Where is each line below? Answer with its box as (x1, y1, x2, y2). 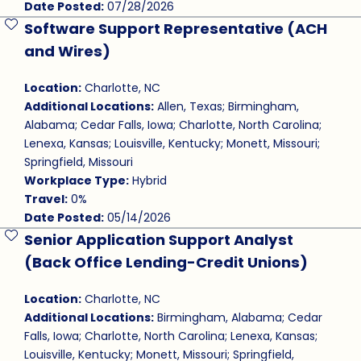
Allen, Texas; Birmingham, (153, 98, 299, 115)
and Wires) (23, 41, 110, 62)
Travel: (23, 191, 68, 208)
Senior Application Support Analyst (23, 230, 293, 251)
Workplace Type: (23, 172, 129, 189)
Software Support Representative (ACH (23, 19, 327, 39)
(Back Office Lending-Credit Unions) (23, 252, 308, 273)
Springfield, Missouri (23, 154, 133, 171)
